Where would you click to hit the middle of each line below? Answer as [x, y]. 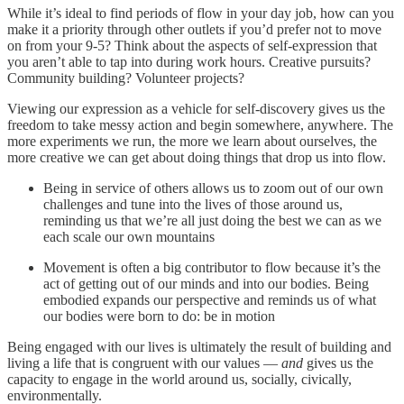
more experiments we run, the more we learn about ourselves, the [192, 141]
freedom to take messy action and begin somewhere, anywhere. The [200, 124]
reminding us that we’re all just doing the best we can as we [212, 220]
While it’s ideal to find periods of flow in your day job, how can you [201, 13]
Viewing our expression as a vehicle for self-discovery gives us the [196, 108]
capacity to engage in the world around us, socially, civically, [179, 379]
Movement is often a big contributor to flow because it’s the [212, 267]
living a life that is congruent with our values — [144, 363]
